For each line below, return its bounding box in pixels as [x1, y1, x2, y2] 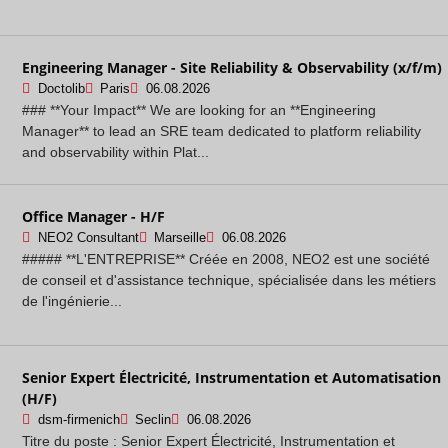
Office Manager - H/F [22, 206, 165, 226]
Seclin [135, 412, 171, 427]
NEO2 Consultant [37, 230, 139, 245]
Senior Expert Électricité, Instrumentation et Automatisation [22, 367, 441, 387]
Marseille [154, 230, 206, 245]
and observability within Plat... [22, 143, 209, 160]
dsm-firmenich [37, 412, 120, 427]
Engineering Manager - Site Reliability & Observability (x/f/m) [22, 57, 442, 77]
